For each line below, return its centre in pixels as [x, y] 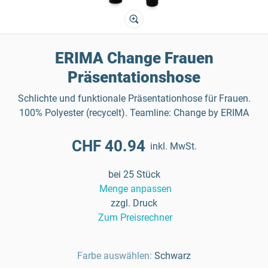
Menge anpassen [135, 189]
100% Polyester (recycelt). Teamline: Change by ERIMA [134, 113]
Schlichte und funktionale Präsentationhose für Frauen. [134, 98]
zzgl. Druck [134, 203]
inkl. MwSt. [173, 146]
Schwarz [173, 256]
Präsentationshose [134, 77]
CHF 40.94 [108, 146]
